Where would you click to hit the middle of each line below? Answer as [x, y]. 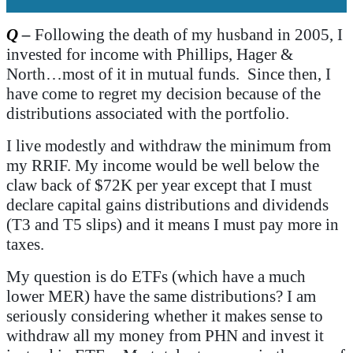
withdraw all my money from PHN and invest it [165, 335]
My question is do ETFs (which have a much [156, 276]
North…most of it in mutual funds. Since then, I [169, 74]
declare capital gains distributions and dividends [167, 204]
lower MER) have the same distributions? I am [161, 296]
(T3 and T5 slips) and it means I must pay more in [173, 224]
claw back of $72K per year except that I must [159, 185]
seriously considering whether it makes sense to [165, 316]
